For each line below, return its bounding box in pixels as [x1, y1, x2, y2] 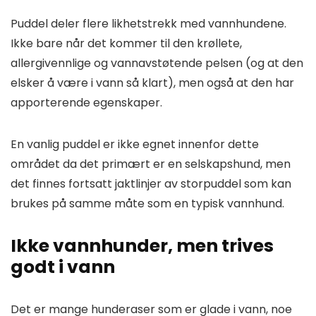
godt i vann [11, 254, 115, 279]
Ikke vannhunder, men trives [11, 233, 274, 258]
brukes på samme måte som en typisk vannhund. [11, 195, 287, 212]
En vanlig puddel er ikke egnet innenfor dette [11, 135, 259, 152]
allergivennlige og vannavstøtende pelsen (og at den [11, 54, 303, 71]
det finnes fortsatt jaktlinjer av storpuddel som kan [11, 175, 291, 192]
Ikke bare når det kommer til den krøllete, [11, 35, 242, 51]
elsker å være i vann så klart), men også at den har [11, 74, 294, 91]
